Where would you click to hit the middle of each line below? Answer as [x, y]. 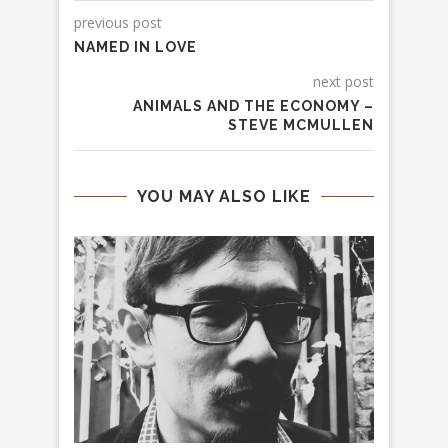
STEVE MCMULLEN [301, 125]
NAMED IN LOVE [135, 47]
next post [343, 82]
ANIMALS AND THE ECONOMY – [253, 106]
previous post [118, 23]
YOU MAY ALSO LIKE [224, 197]
